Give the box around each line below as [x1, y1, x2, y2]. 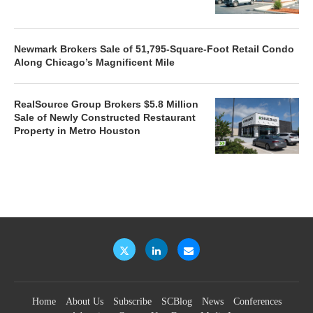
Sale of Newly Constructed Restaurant [14, 111, 196, 123]
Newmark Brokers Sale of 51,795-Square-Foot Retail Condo [14, 43, 294, 54]
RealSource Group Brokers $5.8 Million [14, 98, 198, 110]
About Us [65, 296, 103, 307]
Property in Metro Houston [14, 124, 140, 136]
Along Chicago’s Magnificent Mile [14, 56, 175, 68]
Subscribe [112, 296, 152, 307]
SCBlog [161, 296, 192, 307]
